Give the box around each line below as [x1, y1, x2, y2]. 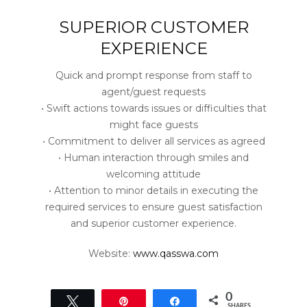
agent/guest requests [101, 86, 206, 98]
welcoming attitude [106, 168, 201, 180]
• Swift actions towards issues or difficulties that [40, 102, 267, 114]
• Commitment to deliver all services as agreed [42, 135, 265, 147]
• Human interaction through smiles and [58, 151, 249, 164]
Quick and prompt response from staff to [55, 69, 252, 82]
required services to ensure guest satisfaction [45, 201, 262, 213]
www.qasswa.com [133, 247, 219, 260]
